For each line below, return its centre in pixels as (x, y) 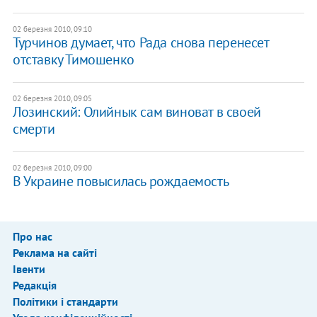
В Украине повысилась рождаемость (121, 181)
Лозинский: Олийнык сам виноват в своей (137, 111)
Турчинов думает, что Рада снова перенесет (140, 42)
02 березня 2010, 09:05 (52, 98)
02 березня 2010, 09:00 (52, 167)
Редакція (34, 285)
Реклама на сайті (54, 252)
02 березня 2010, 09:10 (52, 29)
